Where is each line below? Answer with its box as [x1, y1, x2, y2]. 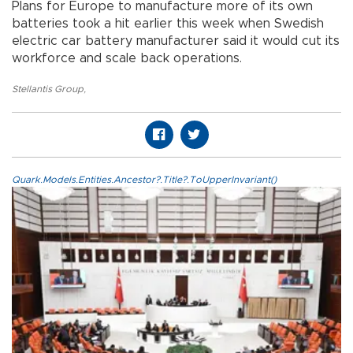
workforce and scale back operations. [12, 52, 242, 65]
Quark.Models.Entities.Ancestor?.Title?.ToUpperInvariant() [12, 175, 277, 185]
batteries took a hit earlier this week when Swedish [12, 17, 324, 31]
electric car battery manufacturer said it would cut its [12, 35, 340, 48]
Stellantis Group [12, 84, 84, 95]
